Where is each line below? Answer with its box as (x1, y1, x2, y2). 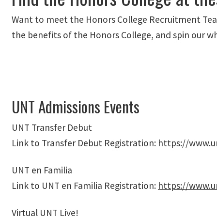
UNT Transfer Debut (12, 121, 92, 133)
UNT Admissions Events (12, 94, 139, 118)
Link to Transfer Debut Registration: (12, 137, 158, 149)
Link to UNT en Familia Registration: (12, 179, 158, 191)
